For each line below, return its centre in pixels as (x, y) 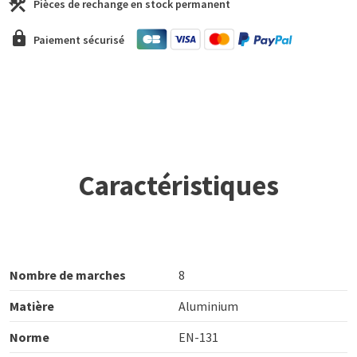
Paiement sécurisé (79, 39)
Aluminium (208, 306)
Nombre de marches (68, 275)
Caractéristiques (178, 185)
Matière (32, 306)
